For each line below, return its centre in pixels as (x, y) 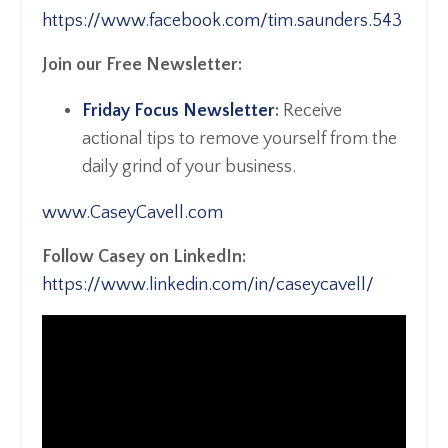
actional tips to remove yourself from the (239, 139)
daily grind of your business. (189, 167)
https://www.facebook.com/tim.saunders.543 (222, 21)
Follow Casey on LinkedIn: (144, 257)
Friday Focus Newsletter (178, 111)
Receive (310, 111)
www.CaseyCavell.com (132, 213)
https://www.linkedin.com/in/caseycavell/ (208, 285)
